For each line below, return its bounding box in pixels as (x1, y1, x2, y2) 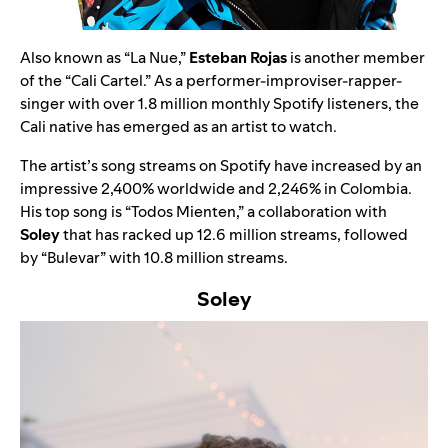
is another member (287, 46, 425, 68)
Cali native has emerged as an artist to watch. (20, 115, 340, 137)
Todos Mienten (131, 200, 236, 222)
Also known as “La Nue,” (20, 46, 189, 68)
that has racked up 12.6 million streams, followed (60, 223, 408, 245)
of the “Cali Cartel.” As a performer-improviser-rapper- (20, 69, 402, 91)
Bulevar (47, 246, 100, 268)
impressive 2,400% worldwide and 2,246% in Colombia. (20, 177, 412, 199)
